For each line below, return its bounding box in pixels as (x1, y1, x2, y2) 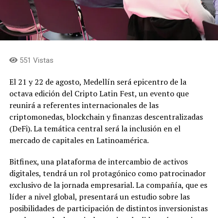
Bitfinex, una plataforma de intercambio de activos (9, 156, 188, 167)
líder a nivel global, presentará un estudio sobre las (9, 191, 190, 202)
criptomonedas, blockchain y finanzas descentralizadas (9, 111, 203, 123)
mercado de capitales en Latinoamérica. (9, 135, 149, 146)
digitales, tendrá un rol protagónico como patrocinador (9, 168, 206, 179)
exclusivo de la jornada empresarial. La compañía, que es (9, 180, 207, 191)
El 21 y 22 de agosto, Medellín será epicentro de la (9, 76, 186, 88)
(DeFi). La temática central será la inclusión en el (9, 123, 181, 134)
